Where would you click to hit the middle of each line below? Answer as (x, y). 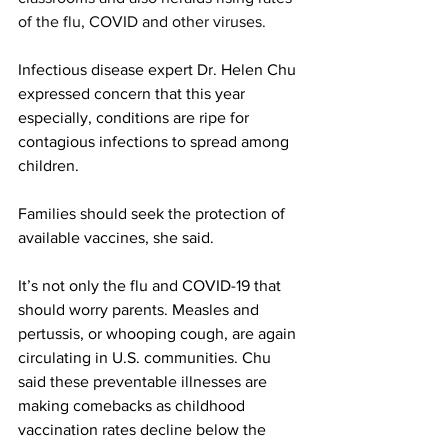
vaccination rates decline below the (144, 429)
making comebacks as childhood (133, 405)
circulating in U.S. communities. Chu (146, 357)
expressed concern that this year (133, 93)
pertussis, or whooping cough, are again (159, 333)
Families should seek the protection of (153, 213)
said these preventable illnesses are (144, 381)
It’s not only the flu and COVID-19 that (151, 285)
